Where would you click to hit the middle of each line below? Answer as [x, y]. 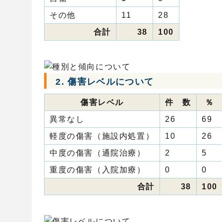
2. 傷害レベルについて [105, 82]
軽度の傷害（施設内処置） [102, 136]
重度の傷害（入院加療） [98, 170]
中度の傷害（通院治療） [98, 153]
